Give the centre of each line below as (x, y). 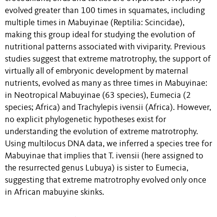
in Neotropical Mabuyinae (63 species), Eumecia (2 (98, 95)
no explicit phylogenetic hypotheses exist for (85, 120)
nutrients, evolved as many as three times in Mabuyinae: (106, 83)
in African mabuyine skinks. (54, 192)
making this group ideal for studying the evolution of (100, 35)
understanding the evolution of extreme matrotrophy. (101, 132)
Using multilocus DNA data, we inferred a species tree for (108, 144)
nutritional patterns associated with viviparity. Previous (105, 47)
